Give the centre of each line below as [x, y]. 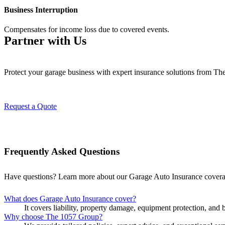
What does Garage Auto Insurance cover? [70, 199]
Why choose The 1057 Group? [53, 217]
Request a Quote [30, 106]
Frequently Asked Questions [62, 152]
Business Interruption [41, 10]
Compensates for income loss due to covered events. [87, 30]
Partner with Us [45, 41]
